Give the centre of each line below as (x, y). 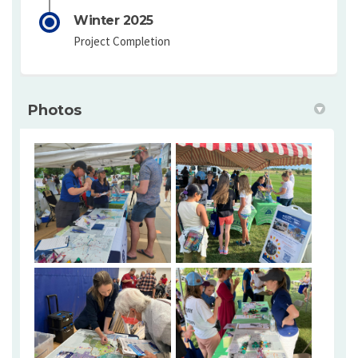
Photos (55, 111)
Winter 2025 (113, 21)
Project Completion (122, 42)
